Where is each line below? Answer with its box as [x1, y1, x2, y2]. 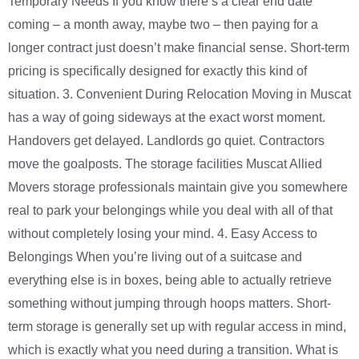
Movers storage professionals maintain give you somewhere [8, 180, 348, 195]
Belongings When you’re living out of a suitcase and [8, 250, 302, 264]
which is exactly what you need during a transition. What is [8, 343, 338, 357]
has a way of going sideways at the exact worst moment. [8, 111, 325, 125]
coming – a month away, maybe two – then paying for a [8, 18, 318, 32]
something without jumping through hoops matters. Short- [8, 296, 331, 311]
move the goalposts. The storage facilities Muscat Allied [8, 157, 322, 171]
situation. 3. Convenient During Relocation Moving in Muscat [8, 87, 351, 102]
